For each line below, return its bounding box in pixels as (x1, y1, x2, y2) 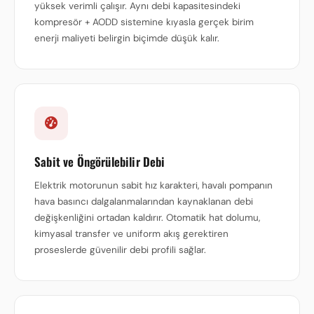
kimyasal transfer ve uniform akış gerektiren (34, 228, 228, 240)
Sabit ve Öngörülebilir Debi (34, 153, 165, 170)
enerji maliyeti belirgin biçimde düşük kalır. (34, 32, 219, 44)
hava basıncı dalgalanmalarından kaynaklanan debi (34, 196, 253, 207)
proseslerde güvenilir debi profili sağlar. (34, 244, 206, 256)
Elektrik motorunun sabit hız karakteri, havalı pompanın (34, 179, 273, 191)
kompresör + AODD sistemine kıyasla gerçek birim (34, 16, 254, 28)
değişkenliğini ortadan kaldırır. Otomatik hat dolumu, (34, 212, 260, 224)
